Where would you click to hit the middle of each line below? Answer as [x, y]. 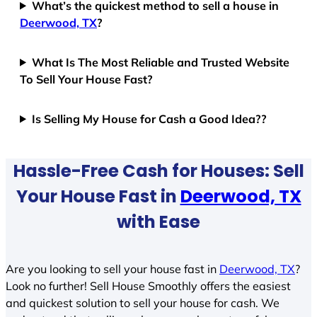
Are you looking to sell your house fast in [113, 269]
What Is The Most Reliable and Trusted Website [161, 62]
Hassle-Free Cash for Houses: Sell [158, 171]
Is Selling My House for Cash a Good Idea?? [150, 119]
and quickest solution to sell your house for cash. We [143, 303]
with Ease [158, 221]
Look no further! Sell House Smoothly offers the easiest [148, 286]
